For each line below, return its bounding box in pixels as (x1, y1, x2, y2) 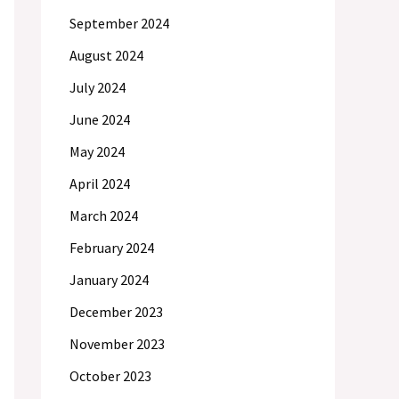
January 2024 (69, 271, 149, 289)
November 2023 (69, 335, 165, 353)
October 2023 (69, 367, 151, 385)
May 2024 (69, 142, 125, 160)
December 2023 (69, 303, 163, 321)
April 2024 (69, 175, 130, 192)
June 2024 (69, 110, 130, 128)
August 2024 (69, 46, 143, 64)
